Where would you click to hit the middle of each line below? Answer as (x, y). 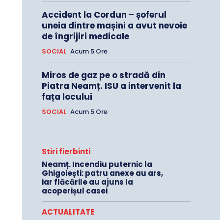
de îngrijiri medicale (85, 37)
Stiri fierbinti (66, 152)
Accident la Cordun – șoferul (104, 15)
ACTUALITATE (68, 212)
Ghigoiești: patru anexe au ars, (102, 173)
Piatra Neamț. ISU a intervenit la (111, 86)
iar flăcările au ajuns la (87, 182)
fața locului (67, 97)
